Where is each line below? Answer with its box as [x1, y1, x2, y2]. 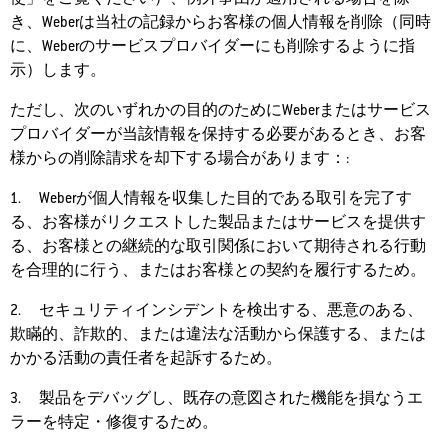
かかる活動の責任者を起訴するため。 [10, 349, 282, 367]
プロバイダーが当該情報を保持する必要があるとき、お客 [10, 125, 426, 143]
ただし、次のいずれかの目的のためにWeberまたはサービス [10, 101, 431, 119]
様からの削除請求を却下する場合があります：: [10, 149, 349, 167]
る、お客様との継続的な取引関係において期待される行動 [10, 237, 426, 255]
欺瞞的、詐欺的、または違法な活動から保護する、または [10, 325, 426, 343]
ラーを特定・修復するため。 [10, 413, 218, 431]
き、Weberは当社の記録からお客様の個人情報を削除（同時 [10, 13, 431, 31]
